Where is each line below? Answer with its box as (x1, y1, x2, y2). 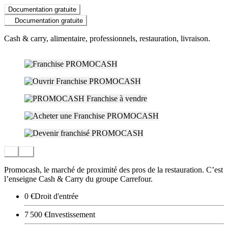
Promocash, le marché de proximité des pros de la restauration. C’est (4, 165, 223, 175)
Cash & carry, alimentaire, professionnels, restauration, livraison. (4, 34, 210, 43)
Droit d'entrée (35, 192, 78, 201)
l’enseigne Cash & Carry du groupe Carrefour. (4, 175, 153, 184)
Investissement (48, 210, 95, 219)
